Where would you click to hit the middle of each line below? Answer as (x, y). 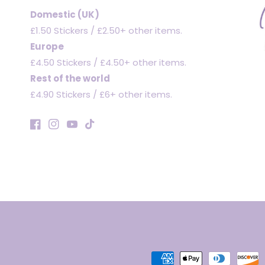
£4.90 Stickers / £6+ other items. (101, 94)
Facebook (49, 130)
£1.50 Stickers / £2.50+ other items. (106, 30)
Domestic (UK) (64, 14)
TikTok (97, 130)
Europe (47, 46)
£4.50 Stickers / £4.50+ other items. (108, 62)
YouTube (85, 130)
